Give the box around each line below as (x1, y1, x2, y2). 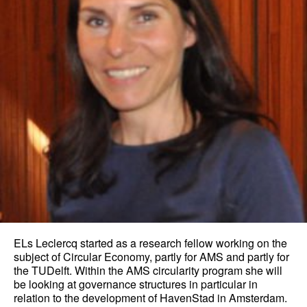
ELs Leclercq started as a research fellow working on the (14, 235, 287, 251)
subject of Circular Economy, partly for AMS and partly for (14, 249, 289, 265)
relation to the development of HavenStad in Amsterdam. (14, 290, 287, 306)
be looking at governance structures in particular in (14, 276, 258, 292)
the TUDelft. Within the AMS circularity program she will (14, 262, 282, 278)
